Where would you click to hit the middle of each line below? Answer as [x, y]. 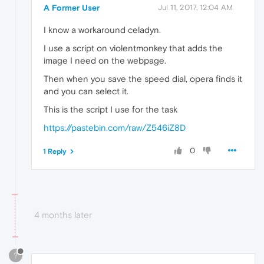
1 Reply [55, 152]
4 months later [63, 215]
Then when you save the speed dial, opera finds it [143, 79]
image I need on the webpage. [105, 61]
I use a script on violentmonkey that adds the [133, 48]
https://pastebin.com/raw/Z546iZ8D [115, 128]
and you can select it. [86, 91]
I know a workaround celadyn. [102, 30]
